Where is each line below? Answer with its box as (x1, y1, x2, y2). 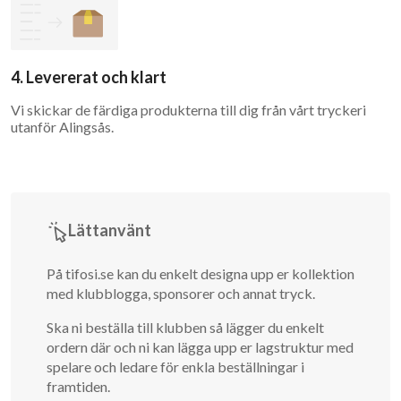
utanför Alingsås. (11, 118, 114, 135)
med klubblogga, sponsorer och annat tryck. (47, 285, 315, 302)
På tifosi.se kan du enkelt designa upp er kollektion (47, 265, 354, 282)
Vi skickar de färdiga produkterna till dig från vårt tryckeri (11, 101, 366, 118)
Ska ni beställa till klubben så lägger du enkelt (47, 319, 324, 336)
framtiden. (47, 378, 110, 395)
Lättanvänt (68, 220, 151, 240)
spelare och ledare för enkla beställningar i (47, 358, 304, 375)
